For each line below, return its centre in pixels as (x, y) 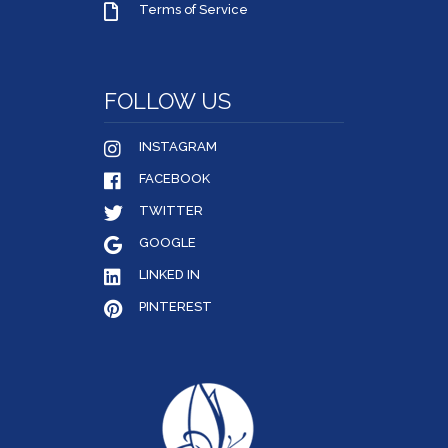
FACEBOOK (174, 178)
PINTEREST (175, 306)
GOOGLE (167, 242)
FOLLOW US (167, 100)
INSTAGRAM (178, 146)
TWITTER (171, 210)
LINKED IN (169, 274)
